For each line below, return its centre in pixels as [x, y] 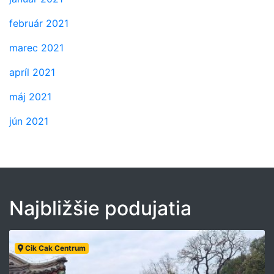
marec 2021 [36, 48]
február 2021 [39, 23]
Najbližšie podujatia [100, 208]
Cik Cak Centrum [54, 248]
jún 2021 [29, 121]
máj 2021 [30, 97]
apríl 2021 [32, 72]
